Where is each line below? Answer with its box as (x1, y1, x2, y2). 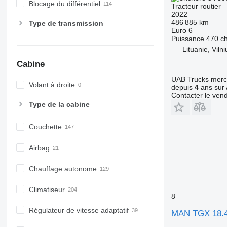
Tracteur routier (171, 2, 221, 10)
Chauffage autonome (28, 164, 97, 173)
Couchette (28, 123, 62, 131)
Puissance (171, 34, 204, 43)
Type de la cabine (28, 100, 90, 109)
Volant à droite (28, 81, 75, 89)
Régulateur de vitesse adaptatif (28, 206, 129, 214)
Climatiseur (28, 185, 65, 194)
